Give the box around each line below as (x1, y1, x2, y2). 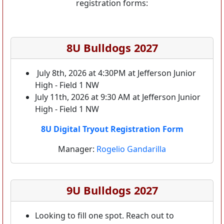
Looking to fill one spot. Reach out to (35, 210, 174, 221)
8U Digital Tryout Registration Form (40, 123, 183, 134)
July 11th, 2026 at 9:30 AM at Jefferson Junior (35, 91, 200, 102)
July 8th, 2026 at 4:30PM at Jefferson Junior (37, 67, 196, 78)
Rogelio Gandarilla (96, 143, 166, 154)
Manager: (58, 143, 96, 154)
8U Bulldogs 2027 (66, 40, 158, 55)
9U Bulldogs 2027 (66, 183, 158, 197)
